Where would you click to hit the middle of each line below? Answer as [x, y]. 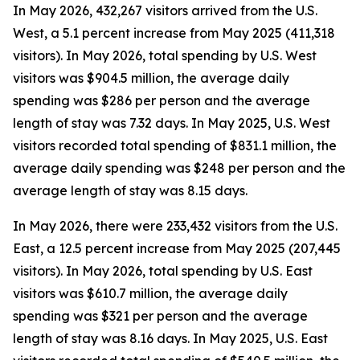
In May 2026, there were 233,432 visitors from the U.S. [175, 226]
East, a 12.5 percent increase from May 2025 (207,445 [177, 248]
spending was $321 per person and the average [160, 316]
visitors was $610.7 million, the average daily [150, 293]
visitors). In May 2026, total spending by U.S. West [165, 55]
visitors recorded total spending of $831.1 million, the [175, 145]
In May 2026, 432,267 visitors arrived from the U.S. [165, 10]
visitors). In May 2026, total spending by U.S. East [163, 271]
